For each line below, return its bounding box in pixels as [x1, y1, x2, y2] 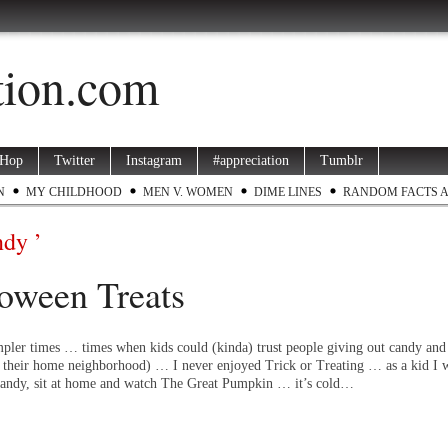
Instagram [126, 153, 182, 168]
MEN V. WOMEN [143, 185, 233, 199]
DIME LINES [254, 185, 322, 199]
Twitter [54, 153, 95, 168]
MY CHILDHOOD [26, 185, 122, 199]
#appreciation [213, 153, 289, 168]
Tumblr [320, 153, 363, 168]
